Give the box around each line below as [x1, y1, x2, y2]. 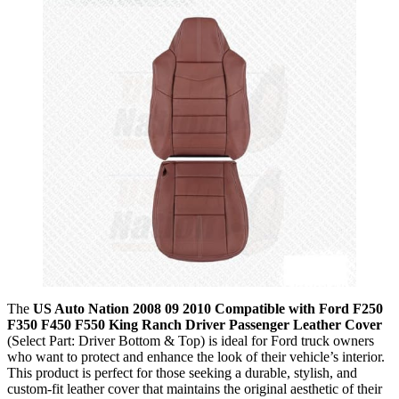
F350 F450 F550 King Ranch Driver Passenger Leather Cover [7, 316, 382, 332]
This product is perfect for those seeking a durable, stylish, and [7, 364, 357, 380]
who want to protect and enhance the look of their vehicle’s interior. [7, 348, 385, 364]
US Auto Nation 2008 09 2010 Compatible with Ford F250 [33, 300, 383, 316]
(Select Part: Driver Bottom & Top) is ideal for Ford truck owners [7, 332, 374, 348]
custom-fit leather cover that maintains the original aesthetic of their [7, 380, 382, 396]
